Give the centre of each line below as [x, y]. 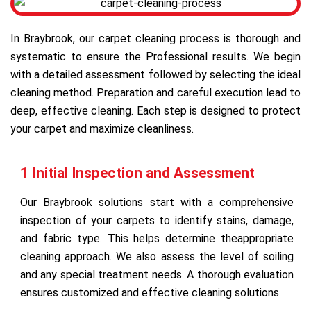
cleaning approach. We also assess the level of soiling [157, 256]
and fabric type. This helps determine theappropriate [157, 238]
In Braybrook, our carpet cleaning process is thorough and [155, 38]
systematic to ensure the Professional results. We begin [155, 56]
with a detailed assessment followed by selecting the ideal [155, 74]
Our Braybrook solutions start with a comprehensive [157, 202]
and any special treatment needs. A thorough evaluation [157, 274]
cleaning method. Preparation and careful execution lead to [155, 92]
